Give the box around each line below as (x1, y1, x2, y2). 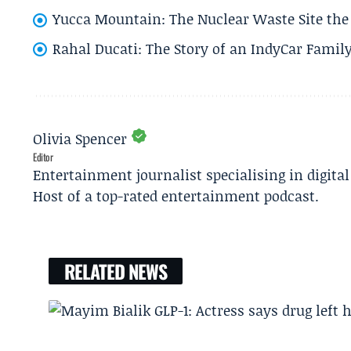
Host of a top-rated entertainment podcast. (33, 186, 319, 207)
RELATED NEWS (64, 257, 167, 286)
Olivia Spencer (33, 128, 127, 150)
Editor (33, 149, 53, 165)
